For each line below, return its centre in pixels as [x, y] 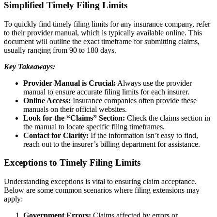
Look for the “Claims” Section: [74, 118]
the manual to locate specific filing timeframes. [94, 126]
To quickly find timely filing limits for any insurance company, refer [107, 24]
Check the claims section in [168, 118]
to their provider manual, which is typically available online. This [103, 32]
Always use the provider [154, 83]
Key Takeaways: [30, 66]
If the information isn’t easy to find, [143, 135]
